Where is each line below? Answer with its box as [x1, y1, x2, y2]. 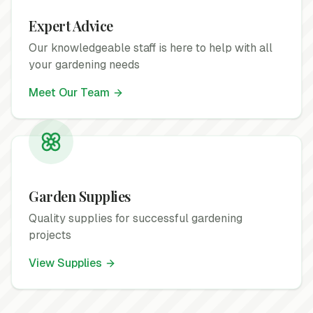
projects [29, 228, 71, 242]
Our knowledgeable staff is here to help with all [29, 41, 272, 55]
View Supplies [29, 256, 102, 270]
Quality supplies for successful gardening [29, 211, 242, 226]
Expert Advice [29, 16, 113, 35]
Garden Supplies [29, 187, 131, 205]
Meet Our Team [29, 85, 110, 100]
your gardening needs [29, 57, 140, 72]
